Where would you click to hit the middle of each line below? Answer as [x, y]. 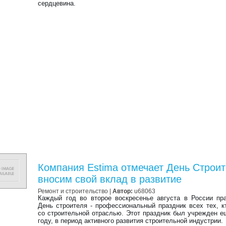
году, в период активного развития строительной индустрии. [131, 221]
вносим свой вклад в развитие [110, 179]
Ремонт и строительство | [75, 191]
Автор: [123, 191]
